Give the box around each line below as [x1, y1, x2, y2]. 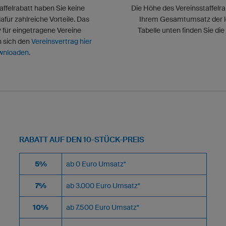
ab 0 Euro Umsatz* [66, 160, 126, 168]
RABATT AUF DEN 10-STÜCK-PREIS [19, 135, 144, 144]
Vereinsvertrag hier [31, 37, 92, 45]
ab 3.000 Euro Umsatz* [66, 182, 140, 190]
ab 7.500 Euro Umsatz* [66, 203, 139, 211]
